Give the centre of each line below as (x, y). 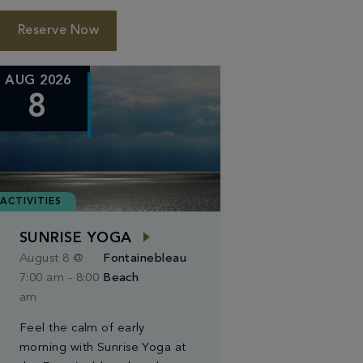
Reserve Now (59, 31)
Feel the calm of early (82, 329)
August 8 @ (52, 259)
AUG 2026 (38, 81)
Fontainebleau (145, 259)
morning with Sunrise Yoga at (103, 348)
